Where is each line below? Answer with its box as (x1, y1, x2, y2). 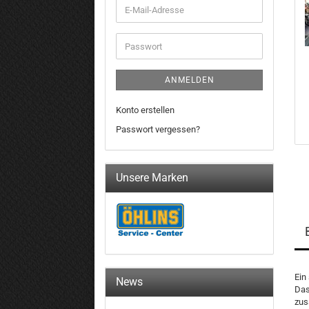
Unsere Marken (116, 171, 188, 184)
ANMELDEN (164, 75, 215, 85)
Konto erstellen (116, 105, 175, 115)
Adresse (124, 28, 157, 39)
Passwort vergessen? (116, 124, 200, 134)
